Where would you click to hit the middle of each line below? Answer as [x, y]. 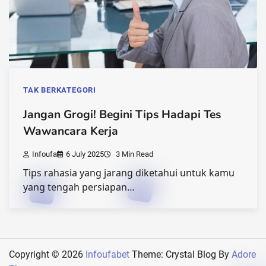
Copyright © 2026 [47, 254]
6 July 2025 [85, 154]
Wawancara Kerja [71, 131]
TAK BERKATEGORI [60, 90]
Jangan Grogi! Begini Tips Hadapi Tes [122, 114]
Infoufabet [107, 254]
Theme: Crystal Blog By [180, 254]
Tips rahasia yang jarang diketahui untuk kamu [129, 172]
